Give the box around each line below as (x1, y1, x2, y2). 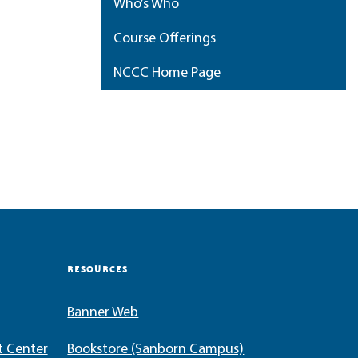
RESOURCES (67, 263, 129, 275)
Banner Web (67, 305, 139, 320)
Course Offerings (113, 31, 216, 46)
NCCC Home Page (113, 66, 221, 81)
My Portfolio (113, 100, 188, 115)
